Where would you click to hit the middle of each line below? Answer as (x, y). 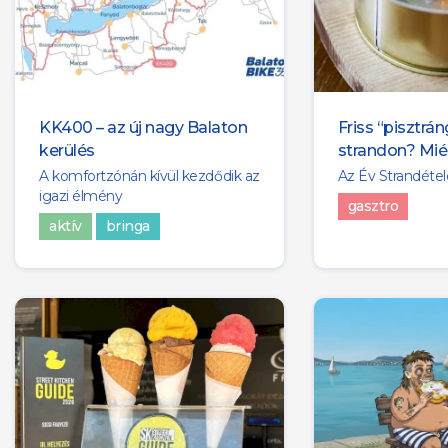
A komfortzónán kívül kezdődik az (149, 175)
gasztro (373, 205)
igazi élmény (81, 195)
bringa (127, 225)
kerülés (67, 150)
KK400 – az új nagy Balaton (143, 127)
